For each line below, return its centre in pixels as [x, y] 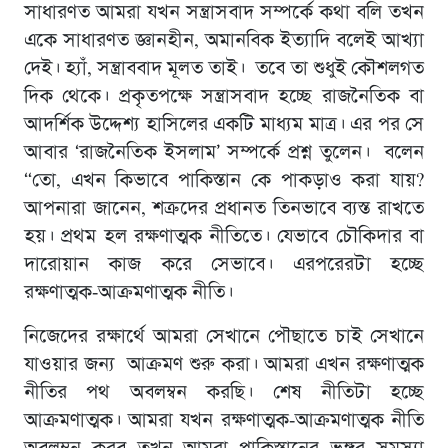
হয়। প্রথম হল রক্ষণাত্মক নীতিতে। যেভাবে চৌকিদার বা [224, 236]
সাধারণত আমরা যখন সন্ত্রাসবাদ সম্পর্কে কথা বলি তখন [224, 12]
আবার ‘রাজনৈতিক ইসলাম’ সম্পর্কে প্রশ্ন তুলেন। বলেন [224, 152]
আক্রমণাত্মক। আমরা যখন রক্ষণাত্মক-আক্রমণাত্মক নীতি [224, 420]
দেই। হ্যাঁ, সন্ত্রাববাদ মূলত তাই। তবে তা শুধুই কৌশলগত [224, 68]
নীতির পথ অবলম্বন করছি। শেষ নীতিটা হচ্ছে [224, 392]
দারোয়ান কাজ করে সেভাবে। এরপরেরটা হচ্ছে [224, 264]
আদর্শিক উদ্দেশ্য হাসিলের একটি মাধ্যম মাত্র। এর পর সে [224, 124]
